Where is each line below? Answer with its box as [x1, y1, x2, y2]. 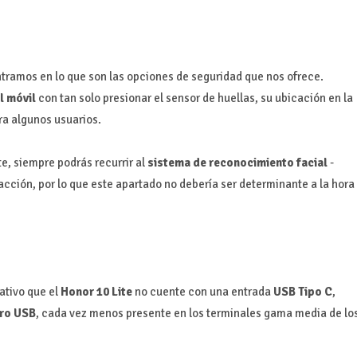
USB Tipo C [273, 284, 332, 299]
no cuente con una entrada [131, 284, 273, 299]
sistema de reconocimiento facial [147, 155, 328, 170]
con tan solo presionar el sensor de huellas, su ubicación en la [35, 90, 353, 105]
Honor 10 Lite [60, 284, 132, 299]
